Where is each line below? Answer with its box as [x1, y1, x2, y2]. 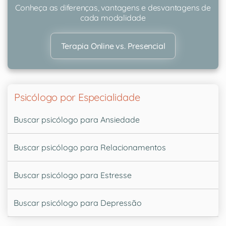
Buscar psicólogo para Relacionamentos [14, 142, 166, 152]
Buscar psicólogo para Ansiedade [14, 114, 140, 125]
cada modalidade [80, 12, 146, 23]
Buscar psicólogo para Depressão [14, 197, 142, 208]
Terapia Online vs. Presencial [61, 40, 165, 51]
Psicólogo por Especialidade [14, 90, 140, 103]
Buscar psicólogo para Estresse [14, 169, 132, 180]
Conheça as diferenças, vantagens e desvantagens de [15, 2, 211, 13]
